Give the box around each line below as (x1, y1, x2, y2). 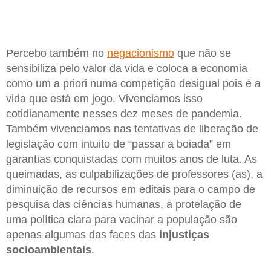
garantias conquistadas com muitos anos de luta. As (6, 152, 257, 165)
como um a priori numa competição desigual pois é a (6, 77, 261, 90)
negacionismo (107, 47, 174, 59)
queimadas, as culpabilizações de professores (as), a (6, 168, 263, 180)
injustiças (159, 228, 209, 241)
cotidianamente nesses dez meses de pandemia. (6, 107, 242, 120)
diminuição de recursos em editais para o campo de (6, 183, 255, 195)
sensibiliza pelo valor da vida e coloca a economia (6, 62, 247, 74)
